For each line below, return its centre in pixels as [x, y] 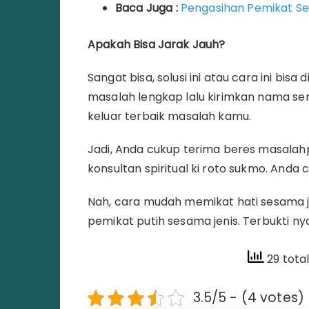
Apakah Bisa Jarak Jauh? [157, 44]
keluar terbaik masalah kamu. [170, 116]
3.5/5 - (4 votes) [249, 297]
